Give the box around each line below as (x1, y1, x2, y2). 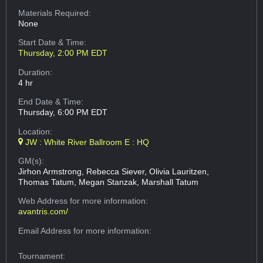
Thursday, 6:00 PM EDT (18, 107, 108, 117)
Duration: (18, 67, 53, 77)
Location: (18, 126, 53, 136)
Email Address (18, 225, 74, 235)
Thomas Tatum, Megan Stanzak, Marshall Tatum (18, 177, 199, 187)
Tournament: (18, 251, 66, 261)
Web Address (18, 196, 70, 206)
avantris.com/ (18, 207, 69, 217)
